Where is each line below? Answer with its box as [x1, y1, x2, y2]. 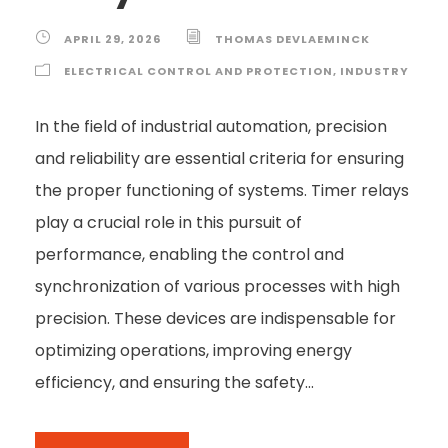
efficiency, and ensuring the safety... [35, 371, 314, 395]
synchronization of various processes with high [35, 275, 400, 299]
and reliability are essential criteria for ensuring [35, 147, 404, 171]
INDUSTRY [340, 63, 409, 80]
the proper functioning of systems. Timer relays [35, 179, 409, 203]
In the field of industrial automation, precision [35, 115, 387, 139]
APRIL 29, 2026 [64, 31, 161, 48]
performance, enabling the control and [35, 243, 344, 267]
